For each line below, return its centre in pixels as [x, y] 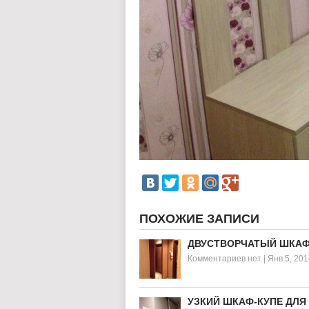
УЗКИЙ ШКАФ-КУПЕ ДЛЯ [247, 301]
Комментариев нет [225, 259]
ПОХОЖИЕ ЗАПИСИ [199, 219]
